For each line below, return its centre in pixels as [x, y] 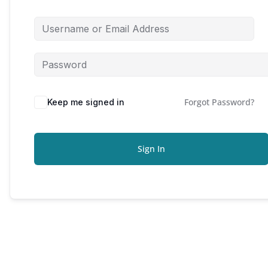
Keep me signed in [86, 102]
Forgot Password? [219, 102]
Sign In [151, 149]
